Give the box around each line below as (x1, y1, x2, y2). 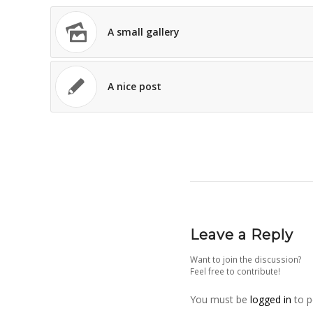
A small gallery (108, 25, 180, 39)
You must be (190, 293, 250, 307)
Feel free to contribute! (190, 265, 280, 277)
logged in (250, 293, 291, 307)
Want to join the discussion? (190, 254, 302, 265)
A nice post (108, 80, 161, 94)
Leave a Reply (190, 226, 293, 244)
